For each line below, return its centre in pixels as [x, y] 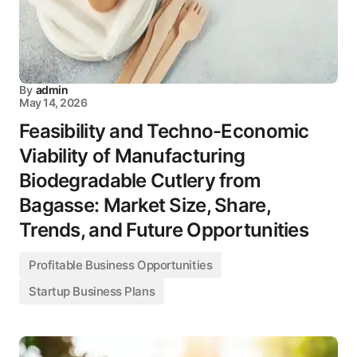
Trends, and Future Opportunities [164, 230]
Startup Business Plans [92, 291]
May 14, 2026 [53, 102]
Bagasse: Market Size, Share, [145, 205]
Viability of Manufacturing [132, 156]
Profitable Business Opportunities [121, 265]
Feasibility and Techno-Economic [164, 131]
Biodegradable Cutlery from [140, 180]
